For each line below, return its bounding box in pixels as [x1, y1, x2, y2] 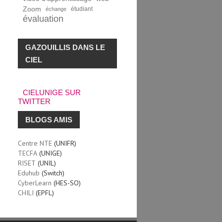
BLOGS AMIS [25, 115, 73, 124]
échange [46, 5, 67, 12]
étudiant [71, 5, 93, 12]
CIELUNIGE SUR [23, 88, 81, 97]
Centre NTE [18, 138, 53, 148]
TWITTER [18, 97, 51, 106]
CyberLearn [18, 178, 52, 187]
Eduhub [18, 168, 40, 177]
